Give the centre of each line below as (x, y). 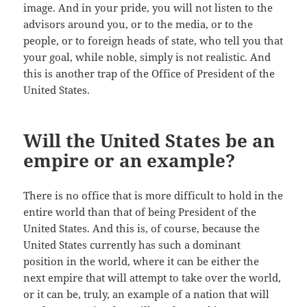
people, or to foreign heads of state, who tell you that (153, 41)
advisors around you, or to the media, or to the (138, 24)
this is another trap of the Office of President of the (149, 74)
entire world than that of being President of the (140, 212)
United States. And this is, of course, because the (142, 229)
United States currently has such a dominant (132, 245)
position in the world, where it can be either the (142, 261)
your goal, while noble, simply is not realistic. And (147, 57)
